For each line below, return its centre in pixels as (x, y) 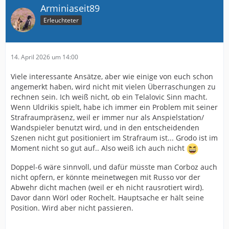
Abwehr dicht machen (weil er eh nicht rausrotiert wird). (107, 187)
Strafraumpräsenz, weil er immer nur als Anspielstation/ (107, 117)
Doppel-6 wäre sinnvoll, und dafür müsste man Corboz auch (114, 167)
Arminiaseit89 (70, 8)
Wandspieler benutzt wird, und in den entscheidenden (105, 128)
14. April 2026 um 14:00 (44, 57)
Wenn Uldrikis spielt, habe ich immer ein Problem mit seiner (114, 107)
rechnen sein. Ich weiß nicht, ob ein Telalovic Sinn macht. (109, 97)
